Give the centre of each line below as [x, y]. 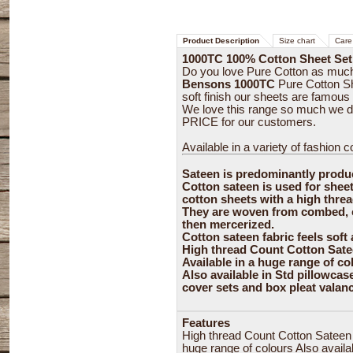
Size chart [297, 41]
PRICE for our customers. [249, 122]
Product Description [221, 41]
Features [206, 323]
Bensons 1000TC [230, 84]
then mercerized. [228, 225]
